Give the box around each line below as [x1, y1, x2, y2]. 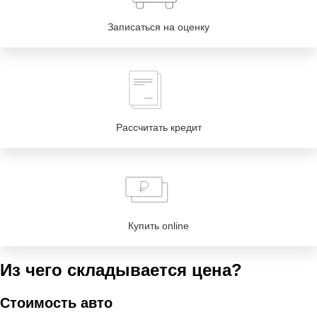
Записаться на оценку [108, 21, 209, 33]
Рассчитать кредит [115, 122, 202, 133]
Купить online [128, 220, 189, 231]
